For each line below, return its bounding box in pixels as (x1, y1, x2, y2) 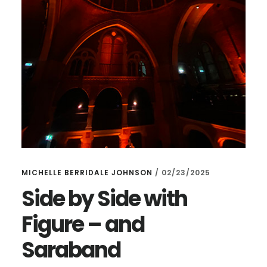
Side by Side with (21, 184, 187, 215)
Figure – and (21, 209, 144, 240)
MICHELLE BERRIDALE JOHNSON (21, 167, 153, 178)
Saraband (21, 235, 120, 266)
